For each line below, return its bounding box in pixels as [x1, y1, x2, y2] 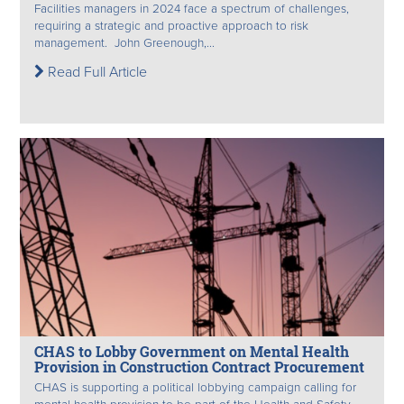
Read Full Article [44, 62, 147, 81]
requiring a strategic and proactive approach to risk [34, 18, 308, 33]
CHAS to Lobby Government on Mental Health [34, 342, 349, 362]
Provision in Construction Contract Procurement [34, 357, 364, 377]
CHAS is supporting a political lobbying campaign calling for [34, 380, 356, 395]
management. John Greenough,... [34, 35, 215, 50]
